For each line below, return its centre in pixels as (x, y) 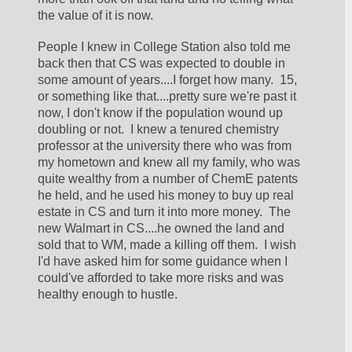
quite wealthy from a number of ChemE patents (168, 178)
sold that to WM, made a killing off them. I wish (167, 244)
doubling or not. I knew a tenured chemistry (159, 129)
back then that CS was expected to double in (162, 63)
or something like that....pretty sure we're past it (167, 96)
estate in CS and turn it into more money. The (165, 211)
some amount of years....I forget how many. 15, (168, 79)
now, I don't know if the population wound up (161, 112)
